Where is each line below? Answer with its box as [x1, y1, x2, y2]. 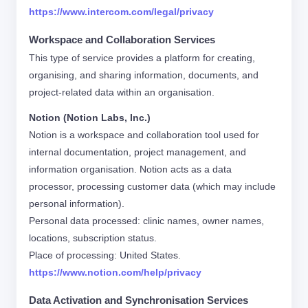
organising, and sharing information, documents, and [29, 69, 258, 80]
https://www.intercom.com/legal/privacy [29, 6, 214, 17]
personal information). [29, 198, 124, 209]
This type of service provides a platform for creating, [29, 52, 255, 63]
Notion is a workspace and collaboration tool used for [29, 129, 259, 140]
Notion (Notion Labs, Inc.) [29, 112, 151, 123]
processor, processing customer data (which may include [29, 181, 276, 192]
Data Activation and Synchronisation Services [29, 295, 248, 306]
